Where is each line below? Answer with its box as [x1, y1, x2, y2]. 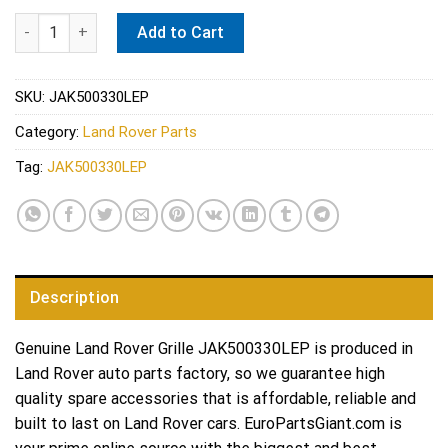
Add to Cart [137, 22, 225, 42]
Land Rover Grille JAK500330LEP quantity [14, 14, 295, 32]
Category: [15, 122, 83, 141]
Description [30, 288, 120, 308]
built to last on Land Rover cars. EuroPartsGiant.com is [15, 414, 402, 434]
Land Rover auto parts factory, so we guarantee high [15, 364, 385, 384]
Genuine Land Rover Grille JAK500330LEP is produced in [15, 339, 413, 359]
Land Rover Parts [83, 122, 197, 141]
